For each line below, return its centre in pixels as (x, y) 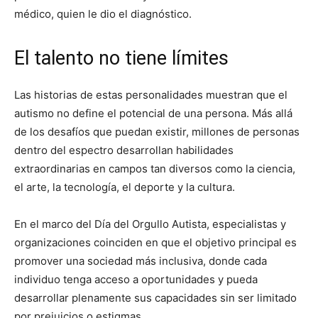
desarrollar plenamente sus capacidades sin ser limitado (155, 297)
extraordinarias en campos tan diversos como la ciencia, (155, 168)
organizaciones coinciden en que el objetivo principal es (155, 242)
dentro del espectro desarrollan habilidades (124, 150)
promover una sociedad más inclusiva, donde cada (141, 261)
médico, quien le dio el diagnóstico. (103, 13)
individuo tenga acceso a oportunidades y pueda (136, 279)
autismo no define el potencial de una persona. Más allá (153, 113)
